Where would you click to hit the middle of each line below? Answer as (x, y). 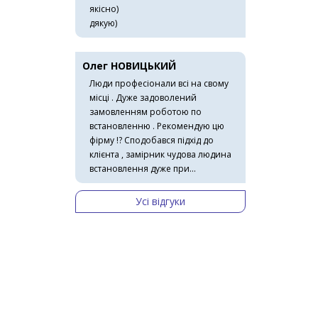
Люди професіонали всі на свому (159, 83)
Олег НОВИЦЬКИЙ (129, 66)
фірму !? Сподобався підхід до (152, 140)
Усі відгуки (160, 201)
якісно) (104, 9)
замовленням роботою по (146, 112)
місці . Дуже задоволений (143, 98)
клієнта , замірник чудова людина (160, 154)
